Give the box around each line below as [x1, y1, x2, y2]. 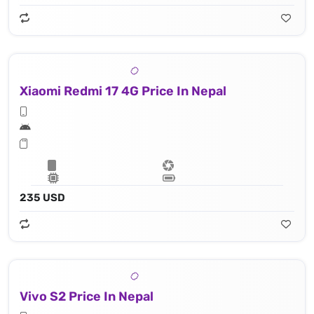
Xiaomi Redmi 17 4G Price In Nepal [20, 83, 226, 99]
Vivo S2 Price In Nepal [20, 289, 153, 305]
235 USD [20, 191, 65, 204]
